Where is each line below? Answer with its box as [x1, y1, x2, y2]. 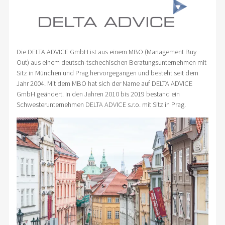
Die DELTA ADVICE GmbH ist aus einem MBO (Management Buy [16, 47, 196, 56]
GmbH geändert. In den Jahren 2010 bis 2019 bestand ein [16, 89, 180, 98]
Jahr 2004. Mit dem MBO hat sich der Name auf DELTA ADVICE [16, 78, 192, 88]
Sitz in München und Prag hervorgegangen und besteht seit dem [16, 68, 198, 77]
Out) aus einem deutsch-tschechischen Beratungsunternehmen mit [16, 57, 206, 67]
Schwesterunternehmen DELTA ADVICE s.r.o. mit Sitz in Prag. [16, 99, 186, 109]
